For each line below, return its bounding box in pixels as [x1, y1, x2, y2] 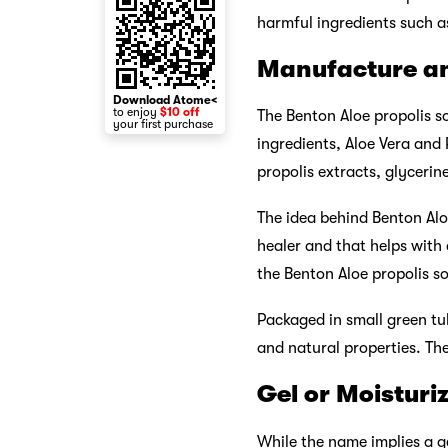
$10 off [160, 105, 199, 119]
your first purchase [113, 117, 213, 131]
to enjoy [113, 105, 160, 119]
